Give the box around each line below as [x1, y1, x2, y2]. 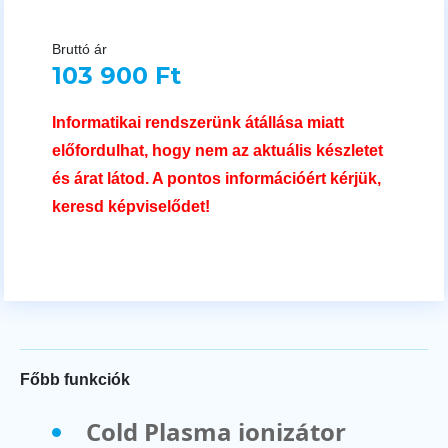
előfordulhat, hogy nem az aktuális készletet [52, 141, 383, 159]
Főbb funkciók [20, 370, 130, 388]
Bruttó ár [52, 41, 107, 57]
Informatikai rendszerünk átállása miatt [52, 113, 344, 131]
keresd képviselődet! [52, 197, 210, 215]
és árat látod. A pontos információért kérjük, [52, 169, 381, 187]
